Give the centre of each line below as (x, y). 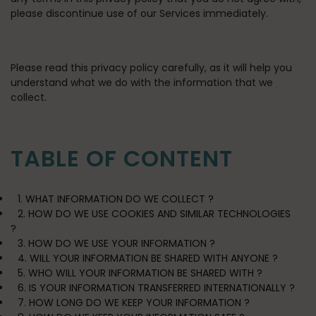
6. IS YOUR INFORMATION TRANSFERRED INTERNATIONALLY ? (156, 288)
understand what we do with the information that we (142, 83)
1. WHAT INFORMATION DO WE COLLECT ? (116, 199)
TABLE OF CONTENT (122, 158)
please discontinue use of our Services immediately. (139, 13)
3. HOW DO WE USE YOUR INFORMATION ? (116, 243)
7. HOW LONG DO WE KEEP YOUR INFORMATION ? (134, 303)
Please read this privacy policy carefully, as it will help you (151, 68)
